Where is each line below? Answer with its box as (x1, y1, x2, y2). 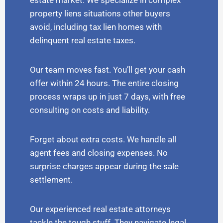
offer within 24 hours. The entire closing (30, 78, 179, 89)
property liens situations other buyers (30, 8, 170, 19)
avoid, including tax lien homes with (30, 22, 162, 32)
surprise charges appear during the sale (30, 161, 179, 172)
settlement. (30, 175, 73, 185)
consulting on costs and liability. (30, 105, 150, 115)
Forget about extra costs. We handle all (30, 134, 176, 145)
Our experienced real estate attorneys (30, 204, 171, 215)
